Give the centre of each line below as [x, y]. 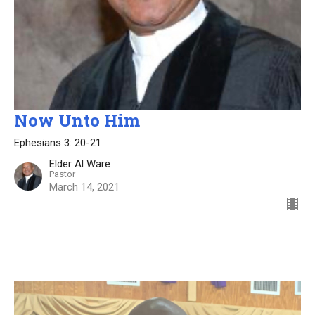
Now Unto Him [77, 120]
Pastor [62, 174]
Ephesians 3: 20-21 [58, 142]
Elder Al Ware [80, 163]
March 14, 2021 [84, 187]
